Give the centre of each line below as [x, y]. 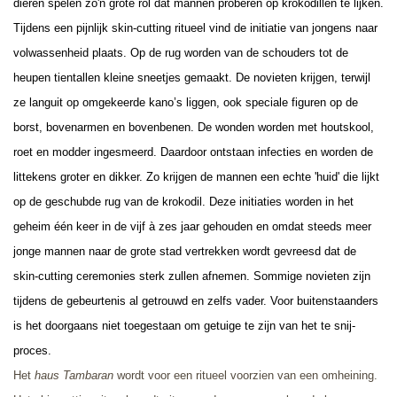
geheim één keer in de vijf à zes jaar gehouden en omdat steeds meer [192, 226]
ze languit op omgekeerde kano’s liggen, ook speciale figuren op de [186, 102]
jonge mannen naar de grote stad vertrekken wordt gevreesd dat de [185, 251]
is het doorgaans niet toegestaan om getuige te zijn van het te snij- [184, 325]
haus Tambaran [74, 375]
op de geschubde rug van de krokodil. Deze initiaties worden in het [183, 201]
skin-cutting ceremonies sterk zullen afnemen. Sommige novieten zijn [192, 276]
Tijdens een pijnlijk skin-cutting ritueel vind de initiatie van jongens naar [195, 27]
